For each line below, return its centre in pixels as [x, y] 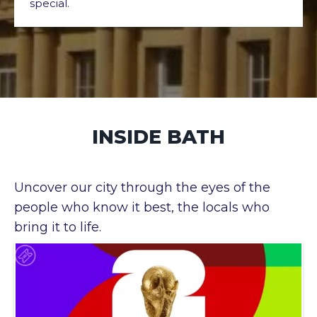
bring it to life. [58, 227]
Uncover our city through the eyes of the [142, 188]
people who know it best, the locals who [142, 208]
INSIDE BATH [158, 137]
